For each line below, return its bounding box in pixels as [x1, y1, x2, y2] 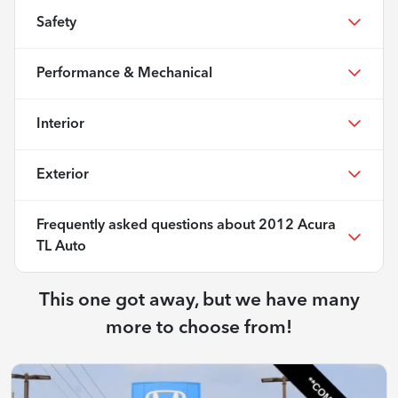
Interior [36, 116, 84, 131]
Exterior [36, 167, 89, 182]
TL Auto [36, 239, 86, 254]
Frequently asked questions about [36, 218, 259, 233]
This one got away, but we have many [38, 291, 360, 310]
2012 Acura [259, 218, 336, 233]
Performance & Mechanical [36, 66, 212, 81]
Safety [36, 15, 76, 30]
